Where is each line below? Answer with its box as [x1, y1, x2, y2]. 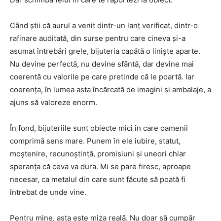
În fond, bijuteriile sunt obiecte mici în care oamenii [10, 123, 188, 133]
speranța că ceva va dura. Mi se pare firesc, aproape [10, 161, 191, 171]
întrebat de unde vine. [10, 187, 86, 197]
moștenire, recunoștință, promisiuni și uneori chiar [10, 148, 186, 158]
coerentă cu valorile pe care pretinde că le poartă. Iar [10, 72, 194, 81]
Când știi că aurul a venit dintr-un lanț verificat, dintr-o [10, 20, 198, 30]
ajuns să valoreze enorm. [10, 97, 97, 107]
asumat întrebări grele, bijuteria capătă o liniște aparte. [10, 46, 200, 56]
